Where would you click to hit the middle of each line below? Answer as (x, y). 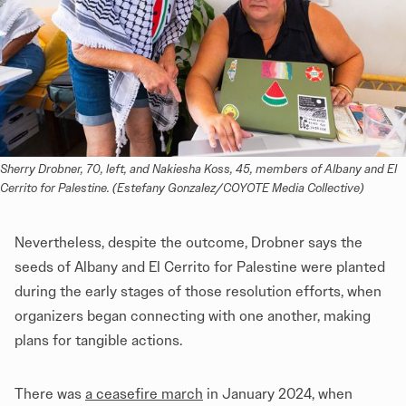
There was (50, 393)
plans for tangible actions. (100, 340)
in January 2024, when (278, 393)
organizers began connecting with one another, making (193, 315)
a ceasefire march (144, 393)
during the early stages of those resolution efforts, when (198, 291)
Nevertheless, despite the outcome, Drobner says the (188, 242)
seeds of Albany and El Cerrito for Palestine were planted (200, 266)
